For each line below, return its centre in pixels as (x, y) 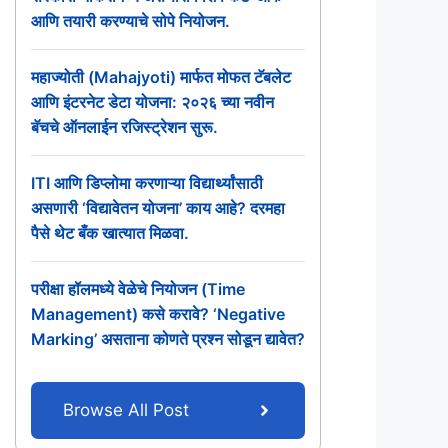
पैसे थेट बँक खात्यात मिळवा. (110, 233)
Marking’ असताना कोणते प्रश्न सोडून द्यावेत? (168, 339)
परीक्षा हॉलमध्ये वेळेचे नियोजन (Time (138, 289)
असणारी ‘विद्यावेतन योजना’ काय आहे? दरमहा (158, 208)
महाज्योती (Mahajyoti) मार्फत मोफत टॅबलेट (161, 77)
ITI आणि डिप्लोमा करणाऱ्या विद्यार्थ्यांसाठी (147, 183)
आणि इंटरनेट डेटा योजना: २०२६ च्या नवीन (152, 102)
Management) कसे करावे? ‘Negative (158, 314)
